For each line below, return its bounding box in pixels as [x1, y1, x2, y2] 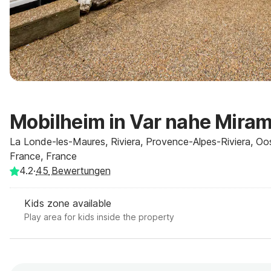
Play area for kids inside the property [24, 212, 174, 222]
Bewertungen [48, 165, 111, 177]
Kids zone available [24, 197, 111, 209]
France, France [10, 150, 77, 162]
